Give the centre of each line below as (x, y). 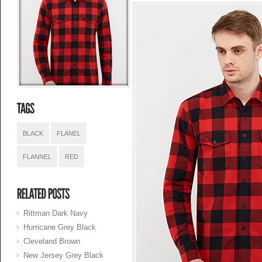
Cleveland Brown (51, 241)
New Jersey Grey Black (63, 255)
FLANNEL (37, 157)
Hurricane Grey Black (59, 227)
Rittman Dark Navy (55, 213)
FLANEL (68, 133)
